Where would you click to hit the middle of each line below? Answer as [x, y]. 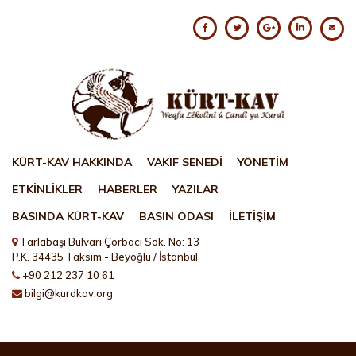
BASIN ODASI [176, 216]
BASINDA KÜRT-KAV [68, 216]
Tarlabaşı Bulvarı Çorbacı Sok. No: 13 [108, 241]
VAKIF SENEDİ [185, 162]
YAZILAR [195, 189]
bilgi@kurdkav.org [69, 293]
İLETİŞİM [252, 216]
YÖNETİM [263, 162]
